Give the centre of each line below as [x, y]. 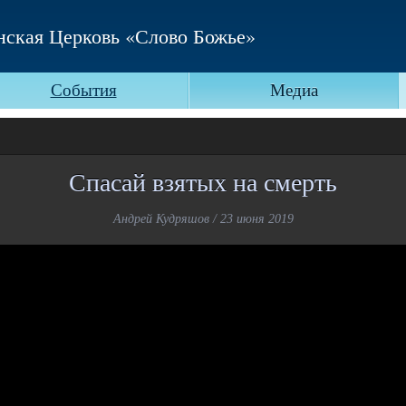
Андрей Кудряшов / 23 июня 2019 [203, 219]
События [83, 90]
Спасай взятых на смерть [203, 181]
